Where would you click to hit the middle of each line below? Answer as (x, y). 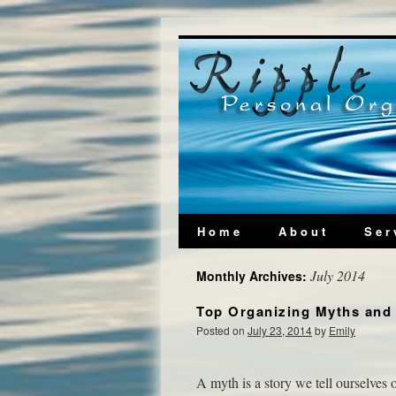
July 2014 (338, 275)
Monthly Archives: (253, 276)
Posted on (221, 330)
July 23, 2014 (280, 330)
